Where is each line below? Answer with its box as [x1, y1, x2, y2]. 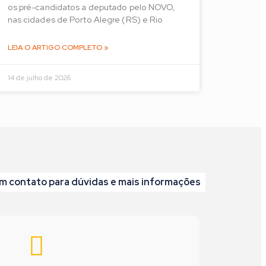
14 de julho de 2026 [7, 73, 71, 83]
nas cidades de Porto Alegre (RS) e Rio [7, 14, 163, 26]
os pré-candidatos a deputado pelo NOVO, [7, 1, 176, 13]
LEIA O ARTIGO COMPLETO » [7, 43, 109, 53]
